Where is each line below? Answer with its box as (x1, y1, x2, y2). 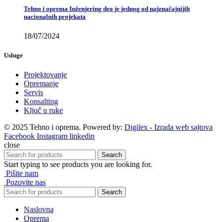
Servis (24, 88, 43, 97)
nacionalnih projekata (24, 12, 86, 20)
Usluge (4, 52, 23, 59)
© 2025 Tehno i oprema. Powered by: (4, 123, 124, 132)
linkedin (69, 132, 95, 141)
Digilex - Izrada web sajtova (124, 123, 213, 132)
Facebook (4, 132, 35, 141)
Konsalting (24, 97, 58, 106)
